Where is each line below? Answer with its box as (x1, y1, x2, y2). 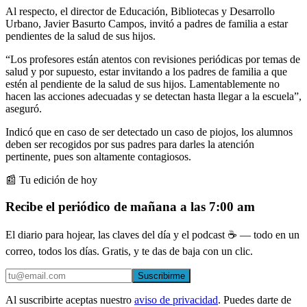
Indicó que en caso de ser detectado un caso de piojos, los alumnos (5, 125, 293, 138)
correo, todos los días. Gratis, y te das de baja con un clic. (5, 245, 253, 258)
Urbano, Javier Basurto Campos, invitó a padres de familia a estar (5, 17, 288, 29)
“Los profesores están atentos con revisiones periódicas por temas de (5, 53, 300, 65)
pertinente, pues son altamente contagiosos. (5, 150, 191, 162)
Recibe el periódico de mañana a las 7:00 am (5, 199, 255, 214)
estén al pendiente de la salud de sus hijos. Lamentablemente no (5, 77, 280, 90)
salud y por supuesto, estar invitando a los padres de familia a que (5, 65, 287, 77)
